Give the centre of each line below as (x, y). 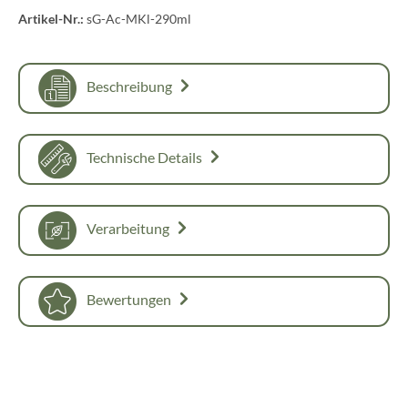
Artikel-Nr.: (52, 19)
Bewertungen (129, 300)
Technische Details (144, 158)
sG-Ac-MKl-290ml (139, 19)
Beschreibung (128, 87)
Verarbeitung (128, 229)
